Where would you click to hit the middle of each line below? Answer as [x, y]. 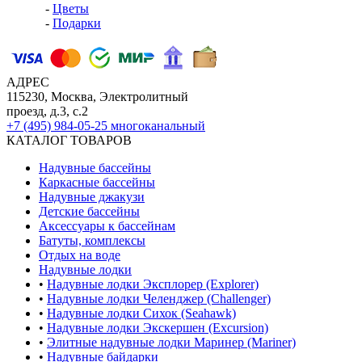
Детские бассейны [89, 211]
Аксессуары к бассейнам [107, 226]
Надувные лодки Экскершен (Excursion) [158, 328]
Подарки [77, 23]
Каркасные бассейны [97, 182]
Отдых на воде [80, 255]
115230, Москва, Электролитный [97, 97]
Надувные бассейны [95, 168]
